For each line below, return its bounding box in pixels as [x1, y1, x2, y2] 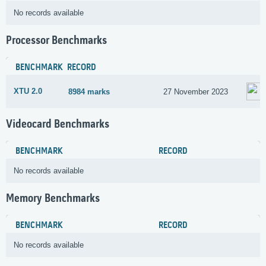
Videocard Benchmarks [6, 118, 109, 131]
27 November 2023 [163, 87, 229, 96]
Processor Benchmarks [6, 34, 107, 48]
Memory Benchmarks [6, 192, 100, 205]
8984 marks [68, 87, 110, 96]
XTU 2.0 [14, 87, 42, 96]
